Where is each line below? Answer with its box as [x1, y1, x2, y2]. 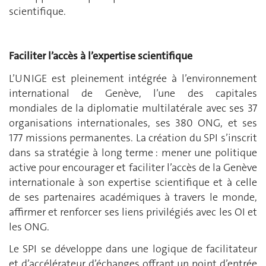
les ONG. [9, 219, 49, 234]
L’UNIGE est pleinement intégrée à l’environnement [9, 71, 257, 85]
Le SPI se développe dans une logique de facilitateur [9, 242, 257, 256]
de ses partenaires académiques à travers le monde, [9, 189, 257, 204]
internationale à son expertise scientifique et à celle [9, 175, 257, 189]
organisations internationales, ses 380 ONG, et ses [9, 115, 257, 130]
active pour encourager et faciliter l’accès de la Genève [9, 160, 257, 175]
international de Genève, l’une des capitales [9, 85, 257, 100]
